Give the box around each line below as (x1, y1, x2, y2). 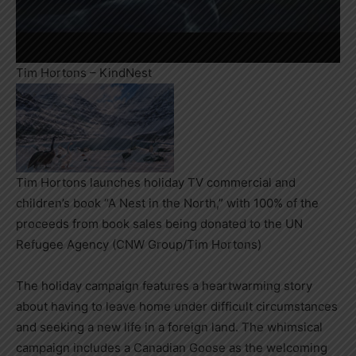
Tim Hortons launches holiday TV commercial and (16, 174, 296, 190)
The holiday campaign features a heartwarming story (16, 277, 312, 293)
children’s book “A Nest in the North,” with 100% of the (16, 195, 319, 211)
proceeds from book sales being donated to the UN (16, 215, 303, 231)
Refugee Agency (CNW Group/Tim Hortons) (16, 236, 261, 252)
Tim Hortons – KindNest (16, 64, 152, 80)
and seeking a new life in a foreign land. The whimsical (16, 319, 323, 335)
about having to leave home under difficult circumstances (16, 298, 338, 314)
